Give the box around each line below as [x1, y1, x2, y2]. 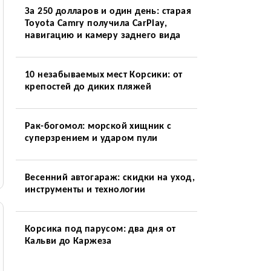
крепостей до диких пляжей [24, 82, 151, 92]
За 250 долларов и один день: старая [24, 7, 191, 16]
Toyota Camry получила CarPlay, [24, 19, 167, 28]
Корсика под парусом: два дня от [24, 224, 176, 234]
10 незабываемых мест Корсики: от [24, 70, 183, 80]
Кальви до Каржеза [24, 237, 112, 246]
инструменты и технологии [24, 185, 146, 195]
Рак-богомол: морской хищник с [24, 122, 172, 131]
